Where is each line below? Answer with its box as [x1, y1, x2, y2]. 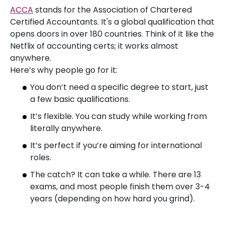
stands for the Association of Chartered [33, 4, 192, 16]
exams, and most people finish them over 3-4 [30, 181, 210, 192]
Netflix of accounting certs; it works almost [10, 40, 178, 52]
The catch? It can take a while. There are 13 [30, 169, 201, 180]
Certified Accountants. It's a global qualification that [10, 16, 214, 28]
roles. [30, 152, 51, 163]
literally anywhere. [30, 123, 102, 134]
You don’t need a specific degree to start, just [30, 81, 208, 93]
